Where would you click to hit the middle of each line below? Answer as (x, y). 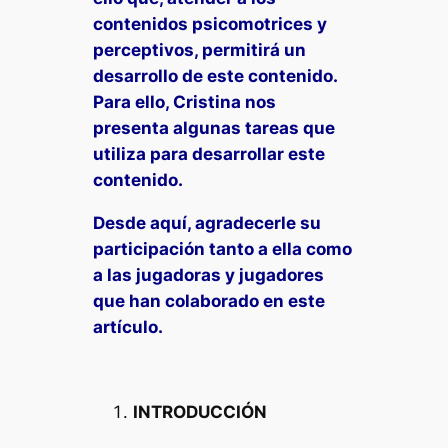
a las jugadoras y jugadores (209, 274)
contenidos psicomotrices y (210, 23)
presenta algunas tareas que (214, 127)
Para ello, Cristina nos (185, 101)
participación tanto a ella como (223, 248)
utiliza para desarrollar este (209, 153)
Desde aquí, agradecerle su (207, 222)
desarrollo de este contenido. (215, 75)
